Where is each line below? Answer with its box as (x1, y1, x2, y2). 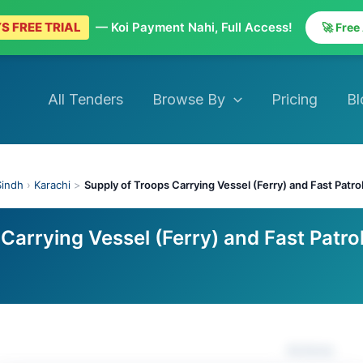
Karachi (34, 178, 70, 191)
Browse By (152, 91, 226, 108)
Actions (287, 342, 333, 358)
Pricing (271, 91, 318, 108)
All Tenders (48, 91, 124, 108)
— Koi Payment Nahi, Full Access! (92, 19, 296, 35)
